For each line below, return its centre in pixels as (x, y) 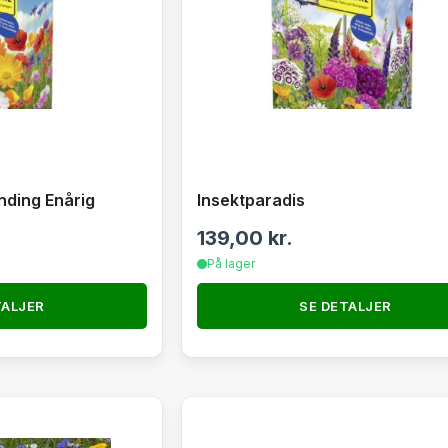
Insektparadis (250, 200)
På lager (230, 263)
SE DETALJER (345, 306)
